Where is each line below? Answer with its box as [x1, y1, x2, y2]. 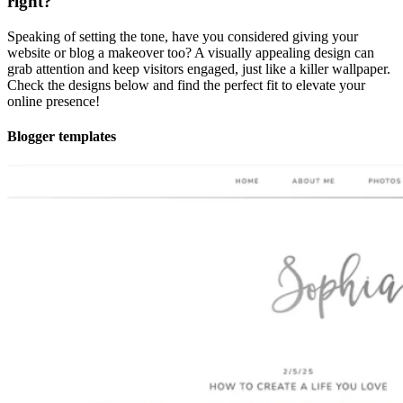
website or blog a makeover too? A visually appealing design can [7, 45, 374, 61]
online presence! [7, 94, 100, 110]
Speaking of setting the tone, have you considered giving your [7, 29, 358, 45]
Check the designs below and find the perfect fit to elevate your [7, 77, 365, 94]
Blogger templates [7, 129, 116, 145]
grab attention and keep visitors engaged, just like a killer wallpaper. [7, 61, 390, 77]
